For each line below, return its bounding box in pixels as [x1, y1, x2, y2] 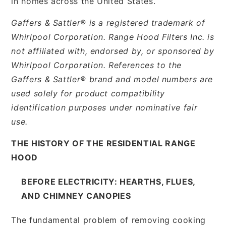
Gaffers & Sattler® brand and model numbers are [11, 74, 213, 84]
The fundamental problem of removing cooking [11, 214, 206, 225]
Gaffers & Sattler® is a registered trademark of [11, 17, 205, 28]
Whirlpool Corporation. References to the [11, 60, 182, 70]
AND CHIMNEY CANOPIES [21, 190, 131, 201]
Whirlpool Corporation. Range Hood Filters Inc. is [11, 31, 214, 42]
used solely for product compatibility [11, 88, 165, 98]
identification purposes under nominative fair [11, 102, 198, 112]
